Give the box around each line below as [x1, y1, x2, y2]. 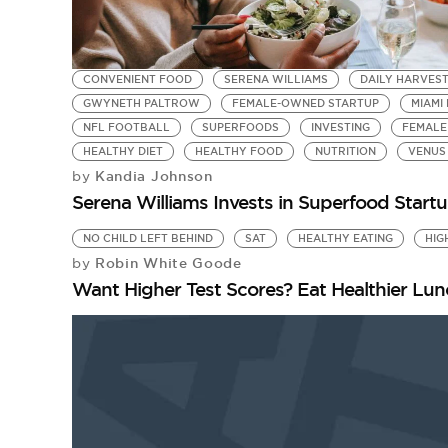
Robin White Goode [90, 254, 242, 273]
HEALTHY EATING [297, 232, 393, 246]
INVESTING [310, 121, 370, 135]
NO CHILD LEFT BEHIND [82, 232, 213, 246]
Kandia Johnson [90, 167, 213, 186]
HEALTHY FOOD [194, 145, 283, 159]
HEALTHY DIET [82, 145, 163, 159]
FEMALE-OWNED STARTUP [231, 97, 379, 111]
